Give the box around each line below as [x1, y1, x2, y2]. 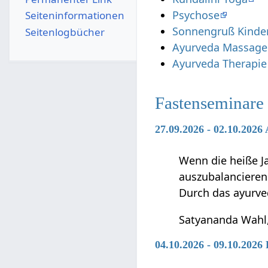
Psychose [172, 8, 220, 23]
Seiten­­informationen [25, 8, 124, 23]
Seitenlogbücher [25, 25, 105, 39]
